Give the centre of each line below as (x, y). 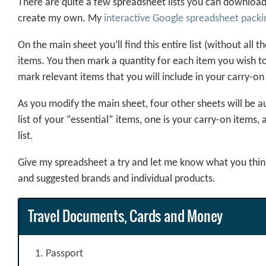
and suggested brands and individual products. (117, 179)
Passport (64, 254)
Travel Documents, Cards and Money (125, 216)
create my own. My (61, 19)
